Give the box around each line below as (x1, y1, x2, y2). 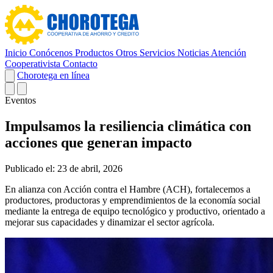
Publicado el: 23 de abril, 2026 (5, 163, 122, 174)
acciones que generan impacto (5, 134, 192, 151)
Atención (211, 48, 246, 58)
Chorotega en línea (17, 70, 90, 80)
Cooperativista (5, 58, 63, 69)
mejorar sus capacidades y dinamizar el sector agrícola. (5, 216, 214, 227)
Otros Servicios (116, 48, 177, 58)
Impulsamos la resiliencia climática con (5, 118, 251, 134)
